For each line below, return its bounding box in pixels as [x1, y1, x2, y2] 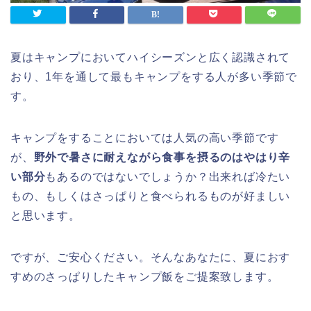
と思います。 [10, 210, 81, 222]
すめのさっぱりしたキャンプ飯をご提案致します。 [10, 271, 279, 283]
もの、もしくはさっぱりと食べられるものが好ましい [10, 190, 291, 203]
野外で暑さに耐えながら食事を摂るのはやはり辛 [33, 151, 291, 164]
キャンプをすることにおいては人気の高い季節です [10, 132, 279, 144]
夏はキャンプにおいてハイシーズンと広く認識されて [10, 51, 291, 64]
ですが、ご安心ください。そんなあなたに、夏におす [10, 251, 291, 264]
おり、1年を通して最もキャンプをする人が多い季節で [10, 71, 297, 83]
